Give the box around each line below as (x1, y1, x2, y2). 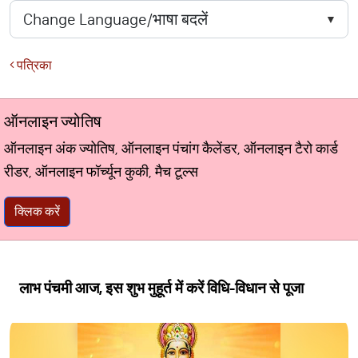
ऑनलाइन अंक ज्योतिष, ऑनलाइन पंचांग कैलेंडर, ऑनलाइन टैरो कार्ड (4, 140, 338, 157)
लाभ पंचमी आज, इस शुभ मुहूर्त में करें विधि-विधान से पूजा (19, 279, 304, 297)
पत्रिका (14, 58, 52, 73)
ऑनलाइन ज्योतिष (4, 112, 101, 131)
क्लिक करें (14, 204, 60, 219)
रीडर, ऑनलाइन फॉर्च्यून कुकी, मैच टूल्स (4, 163, 198, 181)
